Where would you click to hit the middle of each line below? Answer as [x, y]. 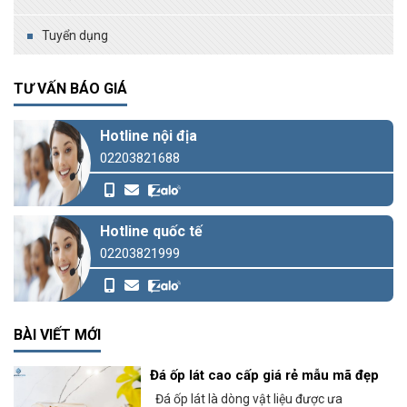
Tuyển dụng [75, 35]
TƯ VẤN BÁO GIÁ [70, 88]
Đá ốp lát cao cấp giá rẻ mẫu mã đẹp [264, 375]
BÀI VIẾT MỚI [57, 334]
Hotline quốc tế [151, 231]
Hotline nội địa [149, 135]
